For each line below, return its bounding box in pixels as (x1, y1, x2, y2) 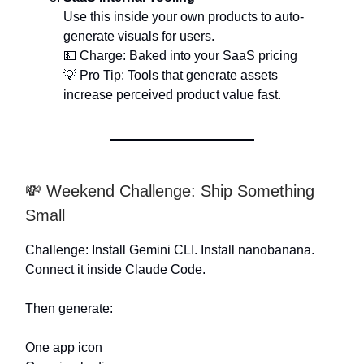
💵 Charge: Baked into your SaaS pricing (63, 49, 297, 63)
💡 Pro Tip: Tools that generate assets (63, 68, 278, 82)
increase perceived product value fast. (63, 88, 281, 102)
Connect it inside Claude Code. (25, 262, 206, 276)
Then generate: (25, 301, 113, 315)
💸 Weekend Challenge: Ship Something (25, 182, 314, 200)
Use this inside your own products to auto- (63, 10, 304, 24)
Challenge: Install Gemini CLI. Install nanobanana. (25, 243, 314, 257)
